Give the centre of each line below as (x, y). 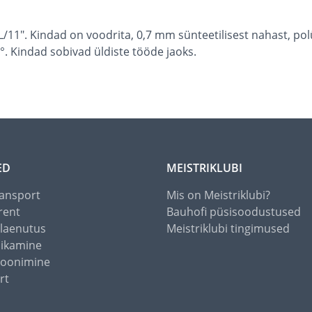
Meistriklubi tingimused (228, 229)
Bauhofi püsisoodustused (234, 212)
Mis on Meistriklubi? (218, 195)
